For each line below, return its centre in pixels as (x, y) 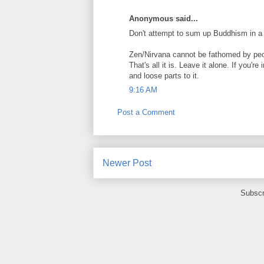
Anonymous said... (164, 19)
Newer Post (127, 163)
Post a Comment (146, 112)
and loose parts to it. (164, 75)
